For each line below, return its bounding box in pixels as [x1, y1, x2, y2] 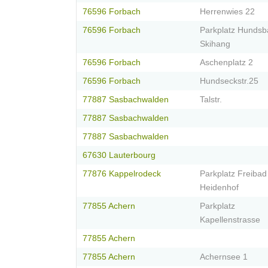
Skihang [200, 39, 230, 49]
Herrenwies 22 [200, 7, 255, 17]
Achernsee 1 [200, 252, 248, 262]
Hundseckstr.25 [200, 77, 258, 86]
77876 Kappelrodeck [83, 169, 161, 179]
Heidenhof [200, 183, 239, 193]
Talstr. [200, 95, 222, 105]
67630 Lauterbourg [83, 151, 156, 160]
